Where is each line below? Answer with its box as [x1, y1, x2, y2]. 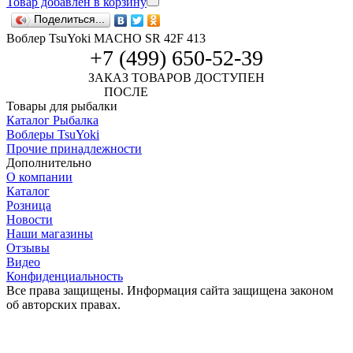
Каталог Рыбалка [6, 113, 98, 127]
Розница [6, 198, 51, 212]
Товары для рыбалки [6, 98, 117, 113]
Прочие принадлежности [6, 141, 142, 155]
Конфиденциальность [6, 269, 123, 283]
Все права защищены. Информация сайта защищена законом [6, 283, 333, 297]
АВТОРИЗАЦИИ [151, 84, 249, 98]
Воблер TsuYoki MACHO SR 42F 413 [6, 31, 206, 45]
